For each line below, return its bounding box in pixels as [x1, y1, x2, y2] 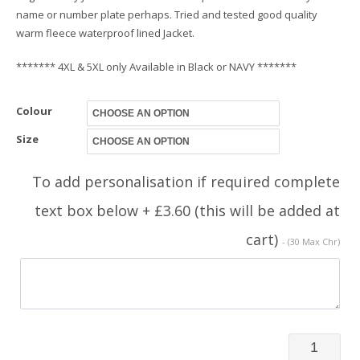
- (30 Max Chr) [282, 235, 340, 247]
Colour [16, 104, 52, 118]
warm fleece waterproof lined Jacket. [16, 25, 194, 40]
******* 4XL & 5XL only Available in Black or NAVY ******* [16, 59, 297, 74]
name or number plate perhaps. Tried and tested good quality [16, 6, 317, 22]
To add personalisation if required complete [32, 172, 340, 191]
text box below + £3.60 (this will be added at [35, 201, 340, 220]
